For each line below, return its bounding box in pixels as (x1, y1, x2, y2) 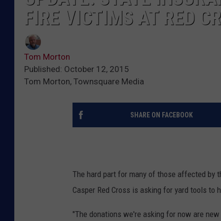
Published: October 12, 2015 (24, 64, 129, 74)
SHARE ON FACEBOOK (130, 111, 193, 119)
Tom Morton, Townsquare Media (24, 76, 144, 87)
